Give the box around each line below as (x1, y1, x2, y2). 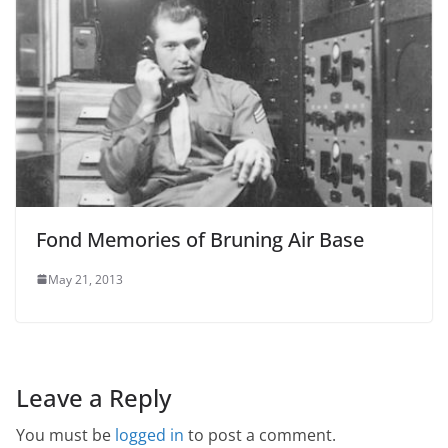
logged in (115, 423, 184, 446)
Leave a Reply (16, 380, 171, 414)
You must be (16, 423, 115, 446)
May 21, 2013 (48, 270, 123, 288)
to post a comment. (184, 423, 336, 446)
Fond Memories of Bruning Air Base (36, 225, 364, 253)
